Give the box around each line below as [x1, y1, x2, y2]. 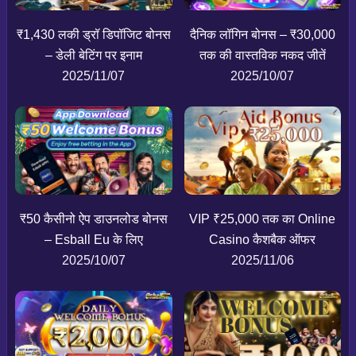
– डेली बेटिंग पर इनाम [44, 48, 142, 63]
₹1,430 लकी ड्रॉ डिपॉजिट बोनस [16, 28, 171, 42]
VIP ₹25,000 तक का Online [189, 212, 336, 226]
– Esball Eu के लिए [44, 233, 143, 247]
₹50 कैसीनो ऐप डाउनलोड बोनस [19, 212, 168, 226]
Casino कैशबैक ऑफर [209, 233, 316, 247]
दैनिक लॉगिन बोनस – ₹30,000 [189, 28, 335, 42]
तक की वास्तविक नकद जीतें [199, 48, 326, 63]
